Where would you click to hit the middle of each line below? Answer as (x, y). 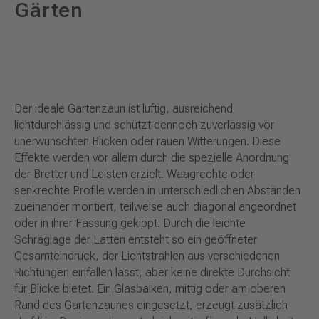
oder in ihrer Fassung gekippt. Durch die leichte (130, 224)
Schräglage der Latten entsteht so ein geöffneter (136, 240)
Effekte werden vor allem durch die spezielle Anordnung (152, 158)
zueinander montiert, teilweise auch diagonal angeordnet (155, 207)
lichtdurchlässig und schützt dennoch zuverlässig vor (144, 125)
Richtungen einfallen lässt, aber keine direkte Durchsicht (152, 273)
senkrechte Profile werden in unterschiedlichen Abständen (157, 191)
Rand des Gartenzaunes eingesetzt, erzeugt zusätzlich (151, 305)
